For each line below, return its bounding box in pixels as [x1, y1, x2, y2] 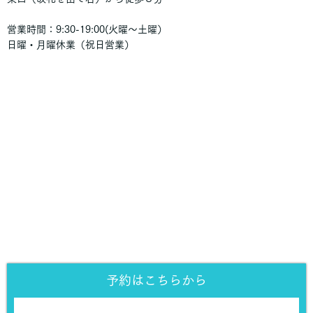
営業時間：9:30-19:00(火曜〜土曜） [7, 24, 167, 35]
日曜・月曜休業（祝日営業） [7, 40, 134, 50]
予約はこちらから [106, 273, 207, 286]
